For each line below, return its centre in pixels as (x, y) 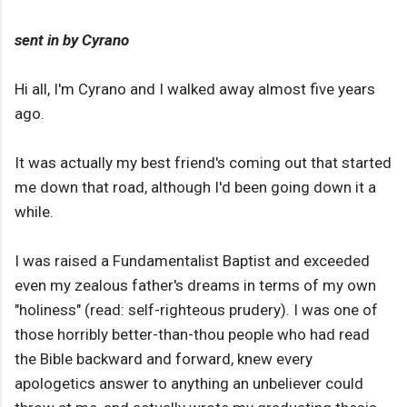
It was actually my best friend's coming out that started (203, 163)
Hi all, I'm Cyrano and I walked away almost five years (195, 89)
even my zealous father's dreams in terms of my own (195, 286)
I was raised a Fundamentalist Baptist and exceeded (192, 261)
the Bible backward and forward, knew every (164, 359)
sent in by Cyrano (72, 40)
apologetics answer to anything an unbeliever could (189, 384)
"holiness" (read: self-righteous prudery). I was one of (196, 310)
